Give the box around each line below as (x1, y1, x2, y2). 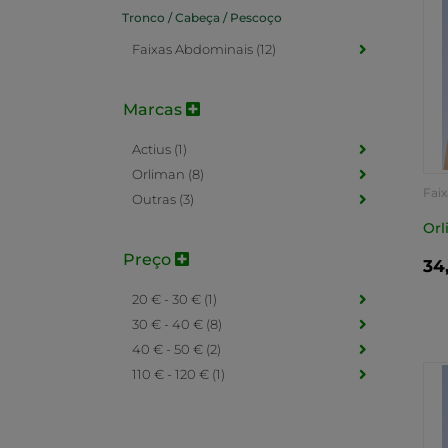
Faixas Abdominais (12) (132, 41, 276, 57)
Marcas (123, 100, 186, 119)
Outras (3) (132, 191, 194, 207)
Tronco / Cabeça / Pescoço (122, 10, 282, 25)
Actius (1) (132, 141, 187, 157)
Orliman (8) (132, 166, 204, 182)
